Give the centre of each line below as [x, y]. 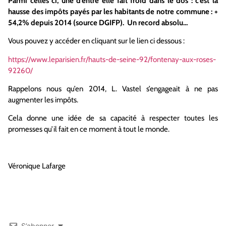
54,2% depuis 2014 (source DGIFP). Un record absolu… [98, 22]
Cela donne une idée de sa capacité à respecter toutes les [113, 118]
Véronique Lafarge [37, 166]
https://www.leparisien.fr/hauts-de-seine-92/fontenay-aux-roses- [112, 59]
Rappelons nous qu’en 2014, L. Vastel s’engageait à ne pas [113, 89]
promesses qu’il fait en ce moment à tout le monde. [89, 129]
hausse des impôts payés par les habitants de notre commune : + [113, 11]
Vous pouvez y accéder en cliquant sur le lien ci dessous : [97, 41]
